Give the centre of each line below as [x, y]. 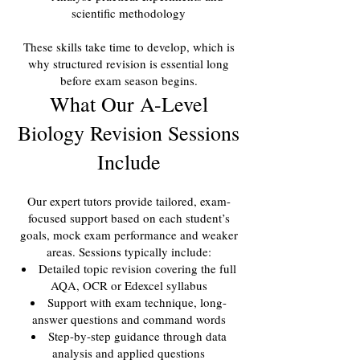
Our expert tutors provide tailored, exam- [129, 201]
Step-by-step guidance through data [137, 336]
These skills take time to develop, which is [129, 47]
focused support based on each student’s [129, 218]
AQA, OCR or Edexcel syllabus [129, 285]
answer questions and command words [129, 319]
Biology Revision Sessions [129, 133]
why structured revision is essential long [129, 63]
